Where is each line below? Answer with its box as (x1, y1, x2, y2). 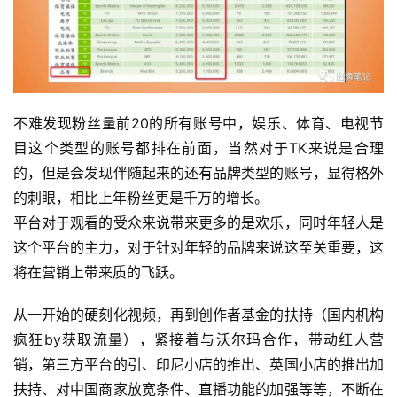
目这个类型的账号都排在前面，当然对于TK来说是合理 (13, 138, 384, 157)
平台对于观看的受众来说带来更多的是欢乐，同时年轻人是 (13, 213, 384, 231)
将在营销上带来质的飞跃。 (13, 262, 183, 281)
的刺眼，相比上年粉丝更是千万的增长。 (13, 188, 273, 206)
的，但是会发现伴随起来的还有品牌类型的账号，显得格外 (13, 163, 384, 182)
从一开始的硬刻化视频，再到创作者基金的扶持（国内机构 (13, 305, 384, 323)
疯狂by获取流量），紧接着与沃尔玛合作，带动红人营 (13, 330, 384, 348)
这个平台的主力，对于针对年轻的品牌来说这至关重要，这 (13, 237, 384, 256)
